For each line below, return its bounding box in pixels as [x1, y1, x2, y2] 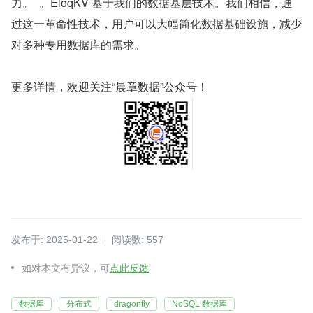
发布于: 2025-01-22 [11, 234, 98, 246]
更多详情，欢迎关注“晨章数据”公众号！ [11, 78, 208, 95]
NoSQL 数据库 [172, 299, 227, 310]
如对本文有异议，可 [22, 263, 110, 275]
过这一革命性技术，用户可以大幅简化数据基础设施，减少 [11, 15, 302, 32]
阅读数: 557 [112, 234, 163, 246]
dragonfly [114, 299, 150, 310]
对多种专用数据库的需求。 [11, 36, 145, 53]
